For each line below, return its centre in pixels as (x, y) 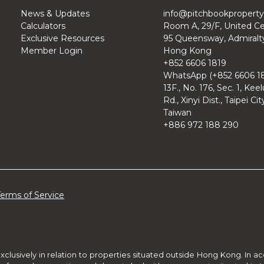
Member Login (51, 51)
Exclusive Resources (62, 39)
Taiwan (177, 113)
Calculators (43, 26)
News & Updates (55, 14)
